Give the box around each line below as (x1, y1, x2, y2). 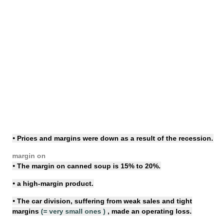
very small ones (49, 207, 101, 215)
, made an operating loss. (106, 207, 192, 215)
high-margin (23, 180, 65, 187)
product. (65, 180, 93, 187)
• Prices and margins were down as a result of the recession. (13, 134, 213, 142)
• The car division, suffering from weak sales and (13, 197, 177, 205)
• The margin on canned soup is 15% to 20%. (13, 162, 161, 170)
